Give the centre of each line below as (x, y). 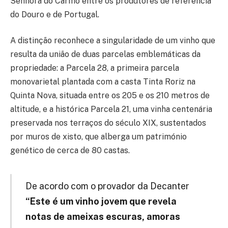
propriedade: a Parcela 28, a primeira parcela (95, 68)
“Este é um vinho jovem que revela (101, 201)
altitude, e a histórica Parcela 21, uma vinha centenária (111, 109)
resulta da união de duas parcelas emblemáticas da (105, 54)
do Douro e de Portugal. (55, 14)
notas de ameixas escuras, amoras (103, 216)
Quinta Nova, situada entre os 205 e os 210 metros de (110, 96)
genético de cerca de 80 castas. (70, 151)
